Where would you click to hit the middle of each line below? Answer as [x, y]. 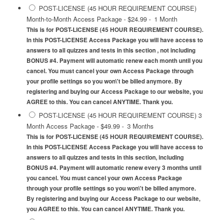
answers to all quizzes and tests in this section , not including [111, 51]
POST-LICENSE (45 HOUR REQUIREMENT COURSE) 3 [120, 115]
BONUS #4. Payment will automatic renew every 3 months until [114, 168]
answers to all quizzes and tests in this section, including [105, 158]
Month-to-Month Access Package [74, 19]
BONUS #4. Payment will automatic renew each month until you [114, 61]
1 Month [165, 19]
